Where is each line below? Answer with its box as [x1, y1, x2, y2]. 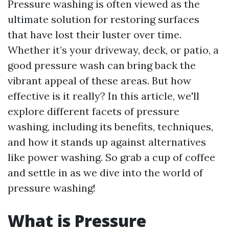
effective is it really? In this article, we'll [8, 89, 199, 102]
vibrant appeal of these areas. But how [8, 74, 191, 87]
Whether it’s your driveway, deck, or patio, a [8, 43, 219, 56]
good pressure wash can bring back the [8, 59, 196, 72]
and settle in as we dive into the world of [8, 166, 203, 179]
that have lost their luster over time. [8, 28, 181, 41]
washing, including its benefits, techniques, [8, 120, 213, 133]
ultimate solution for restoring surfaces [8, 13, 199, 26]
